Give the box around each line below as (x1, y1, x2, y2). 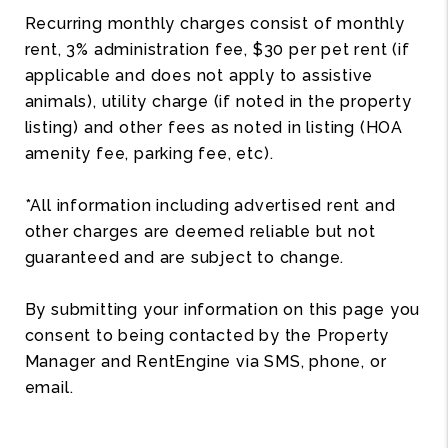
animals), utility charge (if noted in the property (24, 91, 412, 111)
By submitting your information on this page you (24, 299, 421, 319)
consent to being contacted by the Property (24, 325, 390, 345)
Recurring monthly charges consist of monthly (24, 13, 405, 33)
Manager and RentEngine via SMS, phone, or (24, 351, 387, 371)
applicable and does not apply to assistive (24, 65, 374, 85)
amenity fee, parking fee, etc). (24, 143, 274, 163)
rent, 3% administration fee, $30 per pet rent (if (24, 39, 410, 59)
